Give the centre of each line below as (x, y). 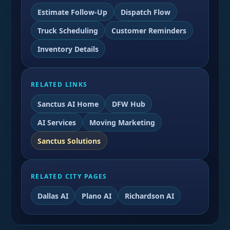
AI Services (57, 122)
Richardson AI (149, 196)
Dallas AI (53, 196)
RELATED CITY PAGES (69, 176)
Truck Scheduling (68, 30)
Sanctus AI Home (68, 104)
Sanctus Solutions (69, 141)
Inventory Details (68, 49)
